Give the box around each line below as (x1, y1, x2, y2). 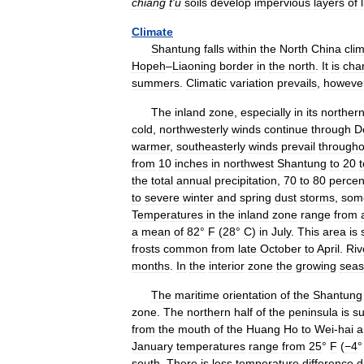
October (260, 242, 301, 255)
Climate (132, 25, 173, 38)
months (132, 259, 170, 272)
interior (209, 259, 245, 272)
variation (230, 76, 274, 89)
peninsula (288, 305, 338, 318)
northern (187, 305, 231, 318)
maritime (175, 288, 219, 301)
